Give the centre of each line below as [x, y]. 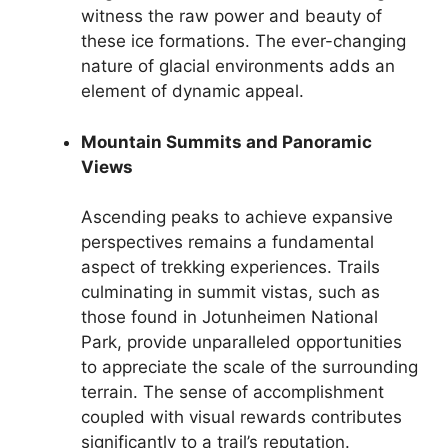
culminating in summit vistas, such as [230, 292]
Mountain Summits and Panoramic [226, 141]
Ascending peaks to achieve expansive [237, 217]
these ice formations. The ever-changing [243, 41]
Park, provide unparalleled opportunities [241, 342]
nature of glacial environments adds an [238, 66]
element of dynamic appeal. [192, 91]
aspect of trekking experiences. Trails [230, 267]
